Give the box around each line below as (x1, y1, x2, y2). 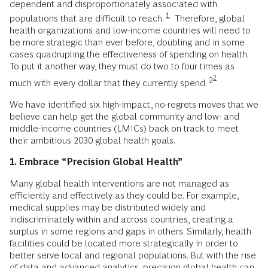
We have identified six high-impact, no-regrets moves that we (10, 99, 258, 110)
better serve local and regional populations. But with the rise (10, 250, 256, 261)
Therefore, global (172, 13, 245, 24)
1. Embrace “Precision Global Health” (10, 157, 182, 167)
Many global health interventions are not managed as (10, 178, 229, 189)
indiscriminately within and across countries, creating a (10, 214, 233, 225)
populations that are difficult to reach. (10, 13, 163, 24)
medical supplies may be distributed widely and (10, 202, 206, 213)
